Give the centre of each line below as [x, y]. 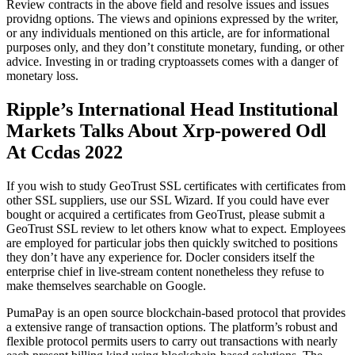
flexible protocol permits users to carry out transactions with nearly [172, 342]
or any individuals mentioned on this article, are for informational [168, 33]
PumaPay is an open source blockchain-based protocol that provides [176, 313]
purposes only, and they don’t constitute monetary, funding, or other [175, 48]
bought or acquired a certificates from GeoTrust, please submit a [166, 215]
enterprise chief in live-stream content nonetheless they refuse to [165, 272]
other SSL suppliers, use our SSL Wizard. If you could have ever [168, 200]
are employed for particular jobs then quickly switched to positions [172, 243]
